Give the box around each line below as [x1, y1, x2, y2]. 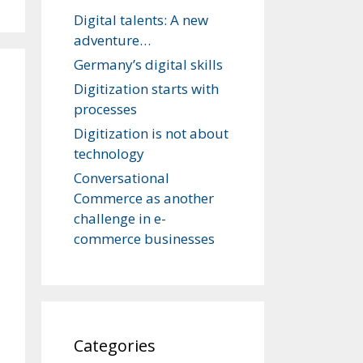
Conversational [74, 169, 169, 187]
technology [74, 144, 144, 163]
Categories [74, 335, 156, 357]
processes [74, 100, 137, 118]
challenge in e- [74, 209, 166, 228]
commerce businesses [74, 229, 215, 248]
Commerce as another [74, 189, 214, 207]
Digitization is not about [74, 124, 228, 143]
